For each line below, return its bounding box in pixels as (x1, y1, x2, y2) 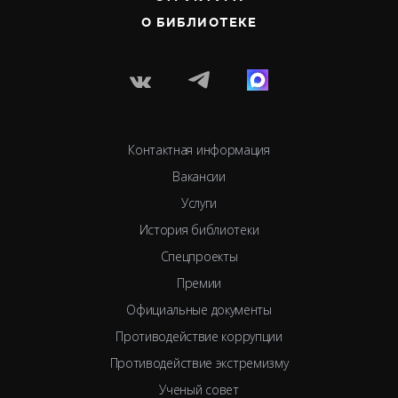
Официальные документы (126, 301, 272, 318)
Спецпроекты (160, 248, 238, 265)
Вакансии (172, 168, 226, 185)
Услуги (180, 195, 218, 211)
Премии (176, 275, 222, 291)
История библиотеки (139, 221, 259, 238)
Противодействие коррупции (115, 328, 283, 345)
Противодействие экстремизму (109, 354, 289, 371)
